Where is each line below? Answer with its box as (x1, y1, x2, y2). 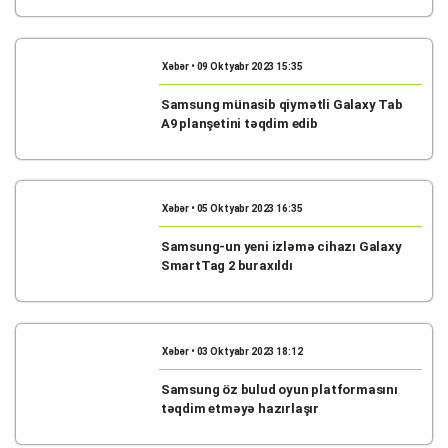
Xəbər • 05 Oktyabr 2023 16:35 (161, 203, 303, 214)
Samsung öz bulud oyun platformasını (160, 381, 398, 397)
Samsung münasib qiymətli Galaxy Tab (160, 96, 403, 112)
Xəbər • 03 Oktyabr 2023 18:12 (161, 345, 303, 357)
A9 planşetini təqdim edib (160, 115, 318, 131)
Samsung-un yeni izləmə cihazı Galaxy (160, 239, 402, 254)
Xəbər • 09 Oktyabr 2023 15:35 (161, 60, 303, 72)
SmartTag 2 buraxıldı (160, 258, 293, 273)
